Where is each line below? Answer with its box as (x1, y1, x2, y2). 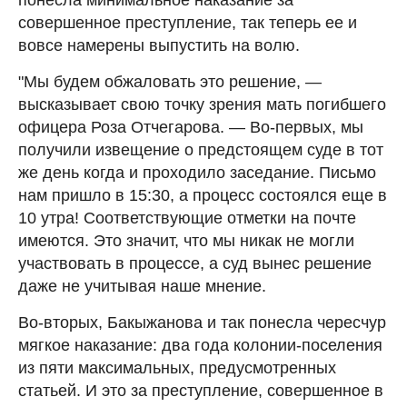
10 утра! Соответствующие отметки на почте (18, 208, 356, 227)
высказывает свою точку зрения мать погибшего (18, 94, 386, 114)
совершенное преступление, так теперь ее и (18, 13, 357, 32)
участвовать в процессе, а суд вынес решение (18, 253, 372, 273)
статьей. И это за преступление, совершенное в (18, 381, 383, 400)
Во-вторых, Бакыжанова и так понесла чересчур (18, 313, 386, 332)
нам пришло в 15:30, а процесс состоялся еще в (18, 185, 387, 204)
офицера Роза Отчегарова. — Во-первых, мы (18, 117, 363, 136)
